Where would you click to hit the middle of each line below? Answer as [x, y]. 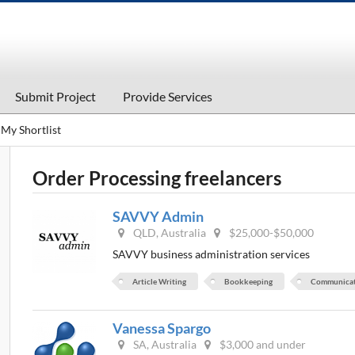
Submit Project [55, 97]
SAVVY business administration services [212, 254]
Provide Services [167, 97]
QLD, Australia [169, 232]
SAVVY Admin [158, 216]
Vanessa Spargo [162, 328]
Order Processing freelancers [157, 177]
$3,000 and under [262, 345]
